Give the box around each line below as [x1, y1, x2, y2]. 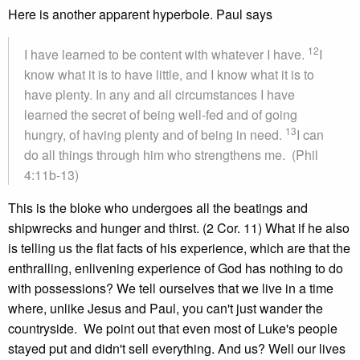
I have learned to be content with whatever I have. [24, 45, 308, 63]
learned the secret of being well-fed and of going [24, 105, 297, 124]
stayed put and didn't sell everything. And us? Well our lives [8, 339, 346, 358]
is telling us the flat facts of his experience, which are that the [8, 239, 350, 257]
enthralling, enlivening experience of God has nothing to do [8, 259, 343, 277]
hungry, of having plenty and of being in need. [24, 125, 285, 144]
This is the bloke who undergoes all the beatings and [8, 198, 308, 217]
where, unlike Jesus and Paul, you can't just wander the [8, 299, 323, 317]
